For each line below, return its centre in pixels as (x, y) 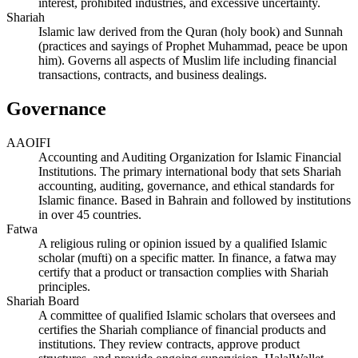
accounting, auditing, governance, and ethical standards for (186, 185)
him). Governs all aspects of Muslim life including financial (187, 60)
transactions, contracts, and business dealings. (153, 74)
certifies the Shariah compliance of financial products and (182, 329)
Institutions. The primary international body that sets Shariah (190, 171)
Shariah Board (43, 300)
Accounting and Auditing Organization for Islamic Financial (190, 157)
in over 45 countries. (90, 214)
